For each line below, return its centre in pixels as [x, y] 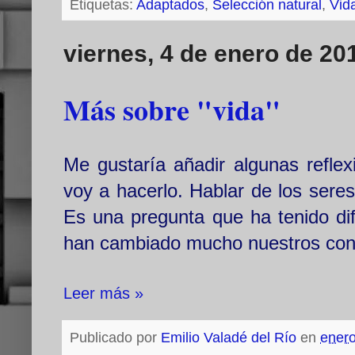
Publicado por [115, 338]
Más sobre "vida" [172, 110]
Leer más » [103, 294]
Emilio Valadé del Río [229, 338]
